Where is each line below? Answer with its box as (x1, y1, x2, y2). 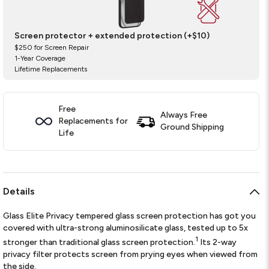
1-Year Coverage (14, 54, 66, 62)
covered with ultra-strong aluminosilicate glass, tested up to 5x (3, 223, 249, 233)
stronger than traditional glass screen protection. (3, 237, 196, 247)
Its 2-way (198, 237, 237, 247)
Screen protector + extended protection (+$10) (14, 31, 210, 41)
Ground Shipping (160, 122, 224, 132)
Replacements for (58, 116, 128, 126)
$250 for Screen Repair (14, 43, 89, 52)
